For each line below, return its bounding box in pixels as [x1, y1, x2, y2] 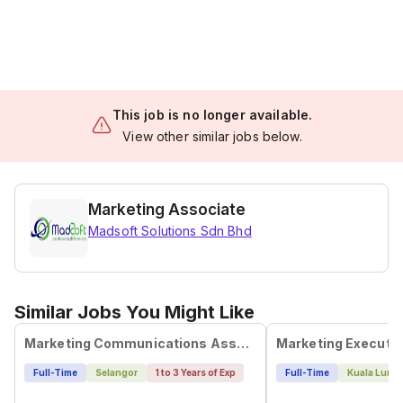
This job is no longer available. [112, 107, 313, 122]
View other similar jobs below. [122, 129, 302, 144]
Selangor [94, 367, 138, 378]
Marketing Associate [88, 201, 246, 219]
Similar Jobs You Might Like [14, 301, 255, 323]
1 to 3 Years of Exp [155, 367, 236, 378]
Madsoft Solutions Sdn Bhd [88, 223, 252, 238]
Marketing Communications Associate [236, 336, 249, 351]
